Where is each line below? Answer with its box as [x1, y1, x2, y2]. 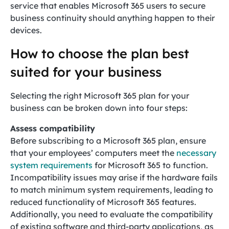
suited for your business [10, 64, 162, 80]
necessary [176, 148, 216, 158]
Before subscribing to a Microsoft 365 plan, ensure [10, 135, 206, 146]
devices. [10, 25, 42, 35]
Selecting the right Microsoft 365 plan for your [10, 90, 189, 101]
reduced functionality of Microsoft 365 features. [10, 197, 196, 207]
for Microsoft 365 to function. [93, 160, 208, 170]
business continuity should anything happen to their [10, 13, 215, 23]
